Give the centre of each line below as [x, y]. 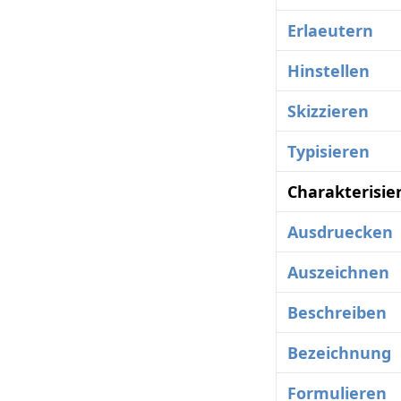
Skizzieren [328, 111]
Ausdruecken [340, 232]
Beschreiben [337, 313]
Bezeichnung [339, 353]
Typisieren [328, 152]
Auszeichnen [338, 273]
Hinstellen [328, 71]
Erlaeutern [330, 31]
